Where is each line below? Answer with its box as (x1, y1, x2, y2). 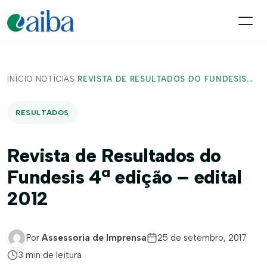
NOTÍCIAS (35, 74, 75, 83)
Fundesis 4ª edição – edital (7, 166, 242, 188)
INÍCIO (7, 74, 33, 83)
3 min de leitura (18, 250, 82, 260)
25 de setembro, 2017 (157, 232, 247, 243)
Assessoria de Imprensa (42, 232, 147, 243)
